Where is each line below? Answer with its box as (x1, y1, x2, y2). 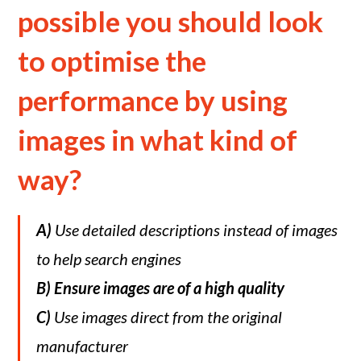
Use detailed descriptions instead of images (52, 220, 338, 239)
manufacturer (36, 336, 129, 355)
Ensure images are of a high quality (54, 278, 285, 297)
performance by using (18, 83, 288, 117)
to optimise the (18, 44, 207, 77)
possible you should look (18, 4, 324, 38)
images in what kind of (18, 122, 298, 156)
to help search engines (36, 249, 182, 268)
